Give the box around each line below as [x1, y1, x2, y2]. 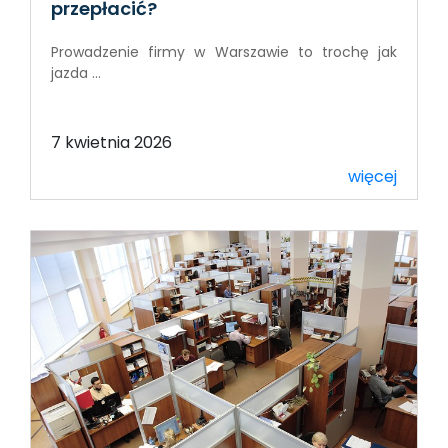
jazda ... [51, 62, 101, 83]
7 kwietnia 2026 [51, 130, 172, 154]
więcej [348, 164, 397, 188]
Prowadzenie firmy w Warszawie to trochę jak [51, 41, 397, 62]
